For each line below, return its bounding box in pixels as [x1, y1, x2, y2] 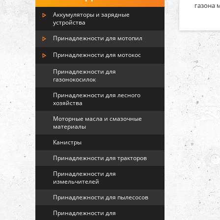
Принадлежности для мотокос [53, 51, 141, 59]
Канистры [53, 138, 82, 146]
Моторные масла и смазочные [53, 114, 142, 123]
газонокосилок [53, 75, 96, 83]
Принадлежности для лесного [53, 91, 140, 99]
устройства [53, 18, 85, 27]
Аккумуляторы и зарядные [53, 10, 130, 19]
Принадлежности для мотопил [53, 34, 142, 42]
